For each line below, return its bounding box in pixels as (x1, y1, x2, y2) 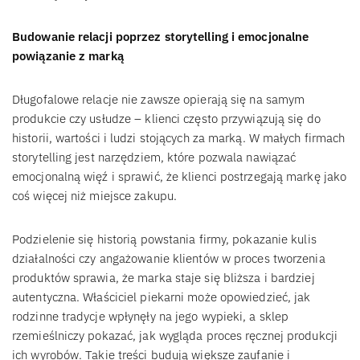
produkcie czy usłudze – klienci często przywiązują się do (12, 110, 321, 126)
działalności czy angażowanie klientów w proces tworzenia (12, 250, 325, 266)
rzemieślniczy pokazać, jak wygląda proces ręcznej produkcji (12, 327, 337, 343)
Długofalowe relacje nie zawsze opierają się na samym (12, 91, 305, 107)
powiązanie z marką (12, 47, 124, 63)
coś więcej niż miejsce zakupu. (12, 187, 177, 203)
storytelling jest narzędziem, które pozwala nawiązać (12, 149, 297, 165)
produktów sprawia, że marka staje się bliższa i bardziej (12, 269, 315, 285)
